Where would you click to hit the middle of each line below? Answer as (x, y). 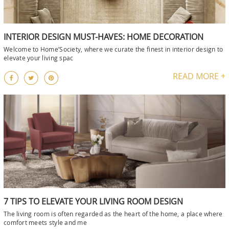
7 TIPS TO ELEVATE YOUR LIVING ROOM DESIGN (93, 202)
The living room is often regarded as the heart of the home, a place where (113, 214)
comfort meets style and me (45, 223)
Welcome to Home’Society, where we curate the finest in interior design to (113, 49)
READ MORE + (199, 76)
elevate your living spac (39, 58)
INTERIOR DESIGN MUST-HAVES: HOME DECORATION (104, 37)
